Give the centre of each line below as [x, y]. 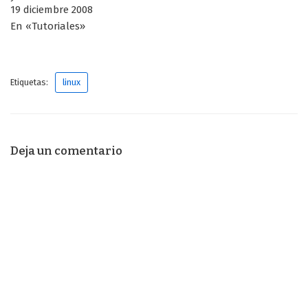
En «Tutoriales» [48, 26]
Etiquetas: [29, 82]
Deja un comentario [66, 151]
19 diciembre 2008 [52, 10]
